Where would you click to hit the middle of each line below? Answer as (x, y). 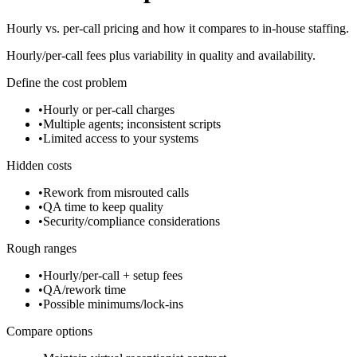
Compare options (49, 331)
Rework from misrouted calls (116, 192)
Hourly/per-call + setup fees (113, 275)
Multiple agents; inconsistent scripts (132, 124)
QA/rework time (84, 289)
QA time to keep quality (103, 206)
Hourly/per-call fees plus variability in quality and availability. (161, 55)
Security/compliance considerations (131, 221)
